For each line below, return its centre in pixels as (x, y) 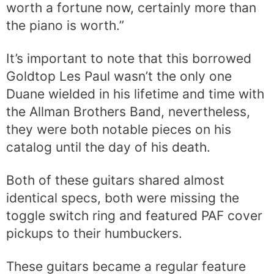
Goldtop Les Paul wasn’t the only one (119, 76)
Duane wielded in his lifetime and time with (135, 94)
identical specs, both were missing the (123, 198)
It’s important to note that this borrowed (129, 58)
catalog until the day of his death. (108, 147)
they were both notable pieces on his (119, 129)
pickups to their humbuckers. (94, 234)
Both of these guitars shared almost (115, 180)
